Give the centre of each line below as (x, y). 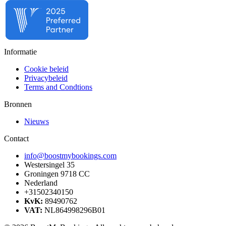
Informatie (20, 52)
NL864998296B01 (74, 210)
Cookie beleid (46, 69)
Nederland (41, 183)
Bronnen (18, 104)
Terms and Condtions (58, 87)
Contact (16, 139)
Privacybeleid (46, 78)
